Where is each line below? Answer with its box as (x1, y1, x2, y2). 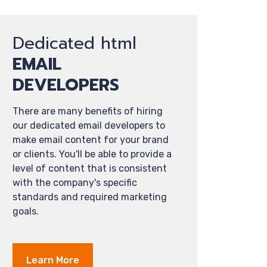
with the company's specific (13, 177, 137, 188)
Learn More (26, 254, 79, 266)
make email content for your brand (13, 134, 169, 145)
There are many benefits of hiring (13, 105, 163, 117)
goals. (13, 206, 39, 217)
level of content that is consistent (13, 163, 167, 174)
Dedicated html (13, 30, 136, 56)
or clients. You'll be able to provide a (13, 148, 172, 160)
